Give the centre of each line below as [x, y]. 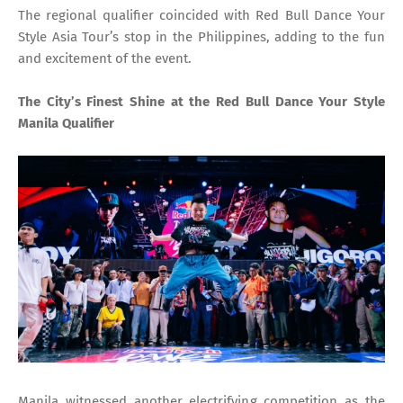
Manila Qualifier [66, 124]
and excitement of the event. [105, 59]
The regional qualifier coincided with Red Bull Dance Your [201, 16]
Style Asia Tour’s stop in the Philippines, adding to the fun [201, 37]
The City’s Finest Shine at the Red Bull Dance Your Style [201, 102]
